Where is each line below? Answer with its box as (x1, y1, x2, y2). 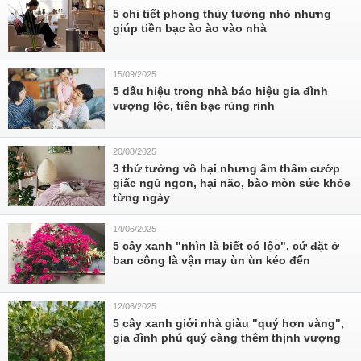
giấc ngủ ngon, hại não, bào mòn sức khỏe (113, 176, 351, 189)
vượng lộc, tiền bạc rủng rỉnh (113, 99, 275, 112)
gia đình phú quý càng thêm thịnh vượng (113, 331, 341, 344)
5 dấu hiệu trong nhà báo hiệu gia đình (113, 85, 328, 98)
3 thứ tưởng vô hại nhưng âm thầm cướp (113, 162, 340, 175)
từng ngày (113, 191, 170, 204)
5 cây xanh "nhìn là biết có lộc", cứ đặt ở (113, 239, 339, 252)
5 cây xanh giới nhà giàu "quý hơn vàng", (113, 317, 344, 330)
